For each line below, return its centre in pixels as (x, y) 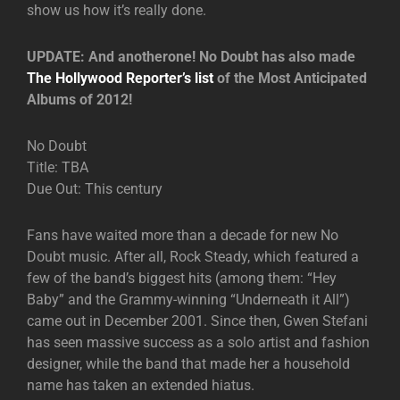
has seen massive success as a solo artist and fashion (198, 342)
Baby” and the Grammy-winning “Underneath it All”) (188, 300)
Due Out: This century (95, 189)
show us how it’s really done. (117, 10)
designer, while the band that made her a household (188, 364)
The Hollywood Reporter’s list (120, 78)
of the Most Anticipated (290, 78)
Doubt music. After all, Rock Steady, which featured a (193, 257)
